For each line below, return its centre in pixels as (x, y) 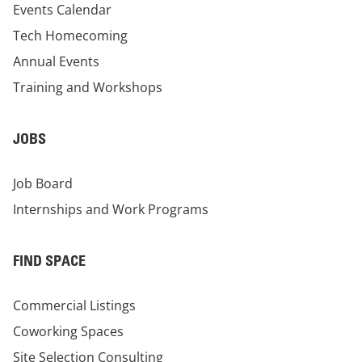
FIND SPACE (49, 261)
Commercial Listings (74, 306)
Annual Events (56, 62)
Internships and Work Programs (111, 210)
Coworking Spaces (68, 332)
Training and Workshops (88, 88)
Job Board (43, 184)
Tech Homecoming (70, 36)
